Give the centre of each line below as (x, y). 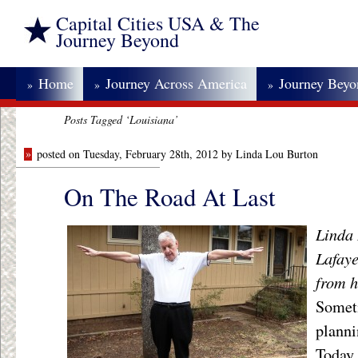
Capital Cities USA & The (158, 23)
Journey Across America (176, 83)
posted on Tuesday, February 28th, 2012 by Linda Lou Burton (177, 153)
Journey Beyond (117, 40)
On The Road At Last (170, 197)
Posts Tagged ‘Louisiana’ (121, 119)
